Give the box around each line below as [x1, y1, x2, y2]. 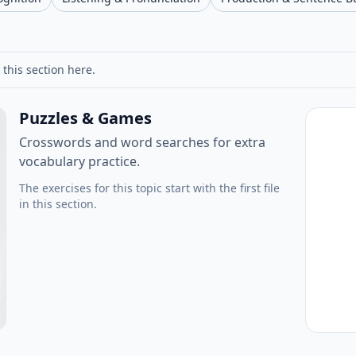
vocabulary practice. [19, 153, 140, 170]
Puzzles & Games [19, 107, 152, 129]
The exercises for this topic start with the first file [19, 180, 280, 195]
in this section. [19, 196, 97, 211]
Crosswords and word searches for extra [19, 133, 265, 151]
